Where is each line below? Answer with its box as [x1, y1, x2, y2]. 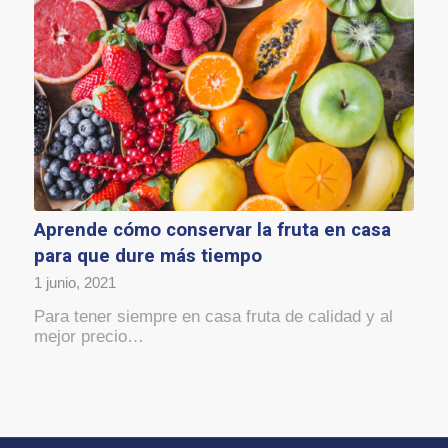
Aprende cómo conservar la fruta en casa [33, 216, 391, 245]
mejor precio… [33, 327, 144, 347]
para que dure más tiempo [33, 242, 262, 271]
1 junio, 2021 [33, 274, 116, 292]
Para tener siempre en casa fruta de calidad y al [33, 307, 393, 327]
